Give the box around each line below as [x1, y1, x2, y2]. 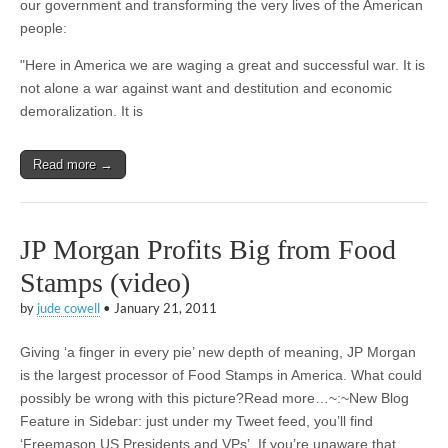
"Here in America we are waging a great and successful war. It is [20, 57, 425, 74]
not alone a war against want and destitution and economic [20, 80, 392, 97]
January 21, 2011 [114, 301, 217, 317]
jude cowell [37, 301, 100, 317]
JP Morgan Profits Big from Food [20, 234, 396, 266]
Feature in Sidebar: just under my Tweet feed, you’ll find [20, 413, 373, 430]
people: [20, 20, 67, 37]
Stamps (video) [20, 267, 190, 299]
